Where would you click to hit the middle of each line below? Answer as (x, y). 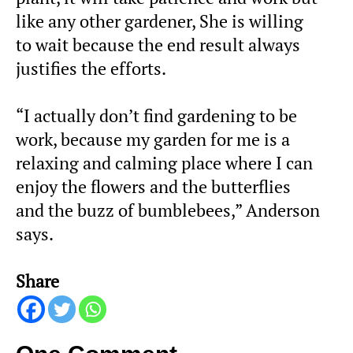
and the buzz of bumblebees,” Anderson (168, 210)
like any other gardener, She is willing (160, 21)
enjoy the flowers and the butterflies (153, 186)
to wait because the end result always (158, 45)
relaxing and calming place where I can (164, 163)
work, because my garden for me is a (153, 139)
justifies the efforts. (91, 68)
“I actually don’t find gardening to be (156, 115)
